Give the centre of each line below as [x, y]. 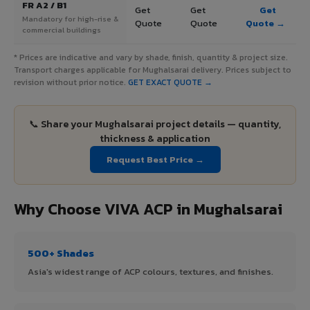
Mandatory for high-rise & [70, 18]
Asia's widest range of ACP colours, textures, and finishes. [151, 271]
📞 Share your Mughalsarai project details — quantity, [155, 124]
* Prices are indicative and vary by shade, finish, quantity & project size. [151, 57]
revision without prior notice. [71, 82]
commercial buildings [62, 29]
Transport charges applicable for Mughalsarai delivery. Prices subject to [153, 70]
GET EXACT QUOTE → [170, 82]
